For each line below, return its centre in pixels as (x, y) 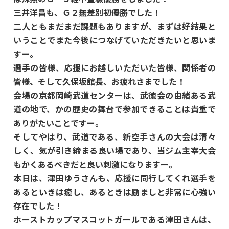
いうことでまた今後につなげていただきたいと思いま (114, 40)
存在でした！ (38, 205)
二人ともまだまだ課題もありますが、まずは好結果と (114, 26)
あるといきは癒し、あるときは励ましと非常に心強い (114, 191)
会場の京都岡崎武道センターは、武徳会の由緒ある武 (114, 95)
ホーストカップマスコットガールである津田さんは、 (114, 219)
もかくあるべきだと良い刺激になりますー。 (95, 164)
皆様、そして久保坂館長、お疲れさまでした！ (99, 81)
